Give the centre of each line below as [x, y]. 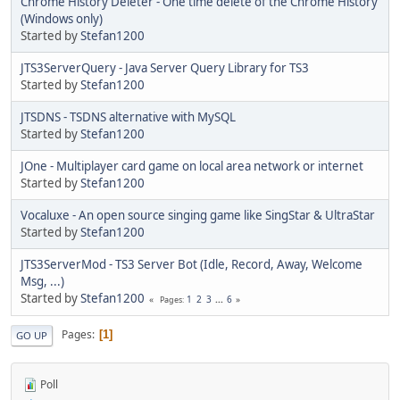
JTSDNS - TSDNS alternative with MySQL [128, 117]
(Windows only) [62, 18]
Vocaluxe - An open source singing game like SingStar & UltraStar [198, 215]
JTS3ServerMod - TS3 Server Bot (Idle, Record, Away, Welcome [192, 264]
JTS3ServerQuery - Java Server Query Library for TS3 [165, 67]
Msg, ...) [42, 281]
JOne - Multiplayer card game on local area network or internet [192, 166]
